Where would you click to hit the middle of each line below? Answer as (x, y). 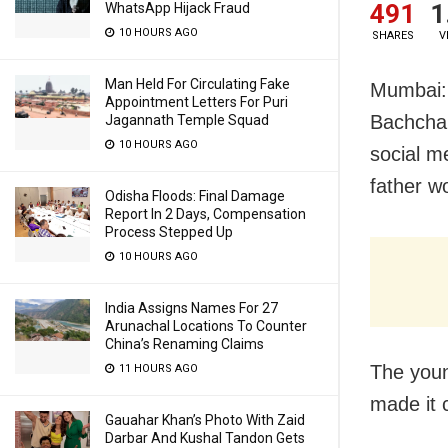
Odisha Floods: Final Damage (195, 196)
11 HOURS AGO (157, 368)
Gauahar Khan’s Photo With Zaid (205, 420)
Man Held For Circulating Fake (197, 84)
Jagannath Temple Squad (187, 120)
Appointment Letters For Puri (196, 102)
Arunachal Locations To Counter (206, 326)
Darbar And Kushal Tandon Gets (205, 438)
